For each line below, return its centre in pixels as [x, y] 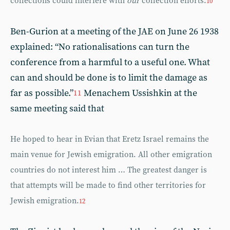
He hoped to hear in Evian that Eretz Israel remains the [110, 139]
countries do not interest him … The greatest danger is [109, 170]
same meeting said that [57, 108]
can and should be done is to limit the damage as [109, 78]
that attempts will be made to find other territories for [108, 185]
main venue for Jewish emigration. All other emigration [111, 155]
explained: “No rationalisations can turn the [100, 47]
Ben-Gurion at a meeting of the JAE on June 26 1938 [114, 31]
